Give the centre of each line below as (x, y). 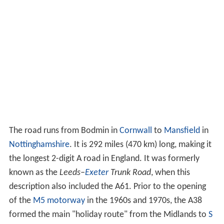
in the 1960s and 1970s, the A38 (143, 200)
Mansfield (182, 130)
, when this (170, 172)
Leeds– (72, 172)
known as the (34, 172)
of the (21, 200)
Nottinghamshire (39, 144)
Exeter (96, 172)
